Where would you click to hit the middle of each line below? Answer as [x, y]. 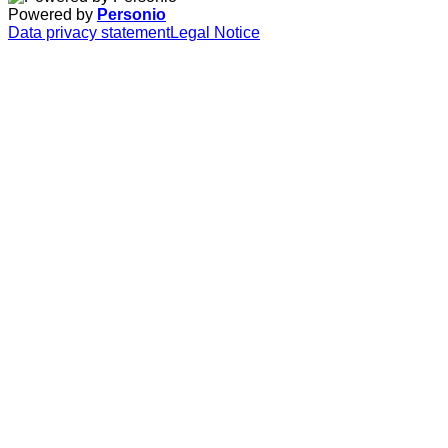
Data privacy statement [89, 33]
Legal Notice [215, 33]
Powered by [52, 15]
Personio [131, 15]
